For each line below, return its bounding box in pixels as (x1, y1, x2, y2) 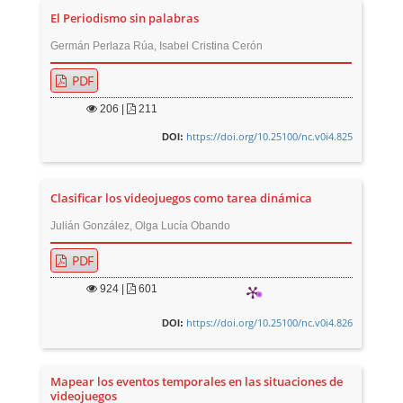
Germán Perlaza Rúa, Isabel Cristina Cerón (50, 40, 264, 53)
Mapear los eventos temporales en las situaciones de (50, 374, 344, 390)
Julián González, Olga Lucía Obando (50, 219, 231, 233)
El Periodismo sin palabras (50, 11, 200, 27)
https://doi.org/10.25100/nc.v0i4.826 (185, 316, 353, 330)
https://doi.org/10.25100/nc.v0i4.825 (185, 130, 353, 144)
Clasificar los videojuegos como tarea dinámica (50, 191, 313, 207)
